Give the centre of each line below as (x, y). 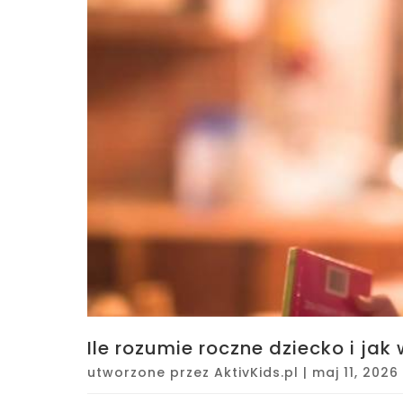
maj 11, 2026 (355, 373)
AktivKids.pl (256, 373)
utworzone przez (151, 373)
